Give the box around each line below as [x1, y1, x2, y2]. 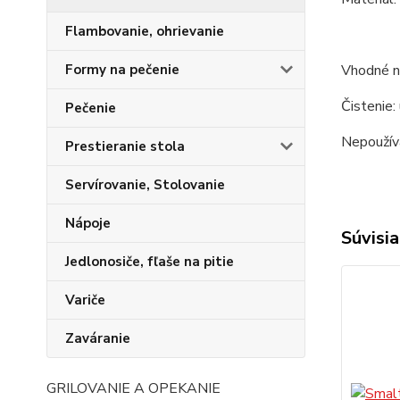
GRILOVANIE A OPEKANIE [46, 379, 221, 398]
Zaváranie [65, 329, 130, 347]
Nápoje [65, 214, 111, 232]
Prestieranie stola [65, 137, 185, 155]
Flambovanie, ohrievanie [65, 22, 224, 40]
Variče [65, 291, 105, 309]
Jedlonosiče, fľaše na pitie [65, 253, 234, 271]
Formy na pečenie [65, 61, 179, 79]
